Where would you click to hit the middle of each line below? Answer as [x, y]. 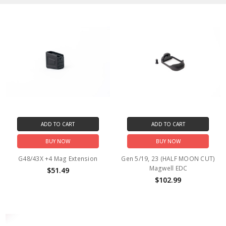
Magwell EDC [168, 168]
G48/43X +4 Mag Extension [58, 158]
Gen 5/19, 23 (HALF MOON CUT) [168, 158]
